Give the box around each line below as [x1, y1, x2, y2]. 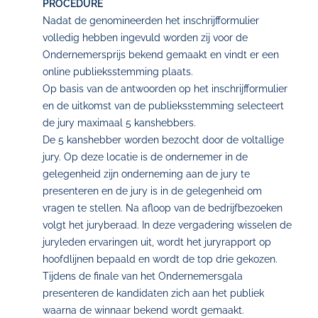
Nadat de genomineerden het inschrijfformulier [43, 15, 259, 26]
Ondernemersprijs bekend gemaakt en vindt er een [43, 49, 279, 60]
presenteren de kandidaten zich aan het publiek [43, 287, 264, 299]
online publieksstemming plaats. [43, 66, 193, 77]
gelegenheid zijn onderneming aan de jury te [43, 168, 250, 180]
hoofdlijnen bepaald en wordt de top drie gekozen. [43, 253, 278, 265]
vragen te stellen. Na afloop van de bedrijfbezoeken [43, 202, 283, 214]
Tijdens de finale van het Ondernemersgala [43, 270, 243, 282]
